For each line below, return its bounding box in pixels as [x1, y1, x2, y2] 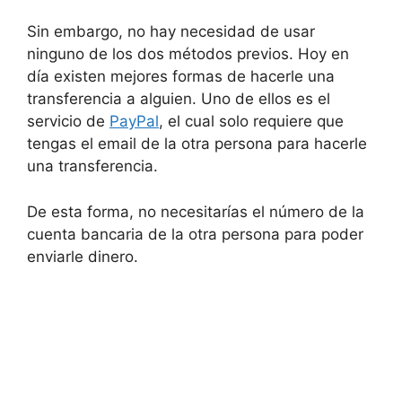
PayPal [109, 112, 159, 131]
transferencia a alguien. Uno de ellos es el [27, 90, 330, 109]
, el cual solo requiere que [159, 112, 344, 131]
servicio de [27, 112, 109, 131]
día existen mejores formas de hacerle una [27, 67, 335, 86]
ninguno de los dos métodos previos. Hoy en [27, 45, 349, 64]
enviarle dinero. [27, 247, 138, 266]
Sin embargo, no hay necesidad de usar [27, 22, 315, 41]
